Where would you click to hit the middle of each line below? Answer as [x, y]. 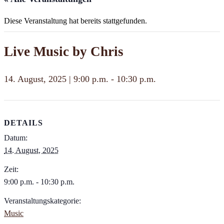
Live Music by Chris [64, 51]
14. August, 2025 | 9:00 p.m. [56, 79]
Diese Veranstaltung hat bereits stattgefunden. [75, 21]
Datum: [16, 138]
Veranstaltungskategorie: [42, 201]
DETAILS [23, 123]
